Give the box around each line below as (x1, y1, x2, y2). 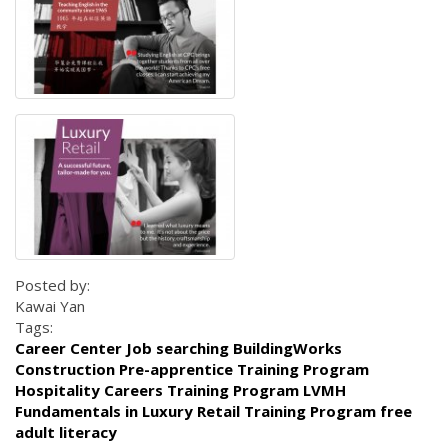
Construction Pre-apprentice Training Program (15, 359, 369, 380)
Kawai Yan (15, 296, 85, 317)
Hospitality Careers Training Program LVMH (15, 380, 346, 401)
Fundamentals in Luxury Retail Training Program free (15, 401, 412, 422)
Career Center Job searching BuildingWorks (15, 338, 342, 359)
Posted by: (15, 275, 94, 296)
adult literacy (15, 422, 117, 443)
